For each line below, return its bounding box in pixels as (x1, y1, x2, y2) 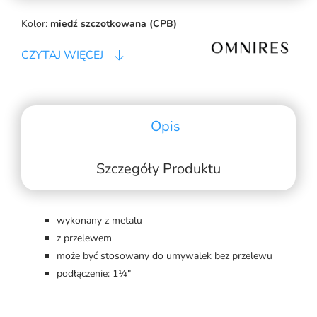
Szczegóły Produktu (96, 159, 221, 179)
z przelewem (57, 231, 112, 246)
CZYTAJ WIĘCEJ (21, 47, 103, 64)
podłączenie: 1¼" (57, 267, 131, 281)
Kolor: (21, 17, 47, 31)
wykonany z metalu (57, 214, 142, 228)
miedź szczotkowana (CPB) (50, 17, 177, 31)
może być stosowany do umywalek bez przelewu (57, 249, 272, 263)
